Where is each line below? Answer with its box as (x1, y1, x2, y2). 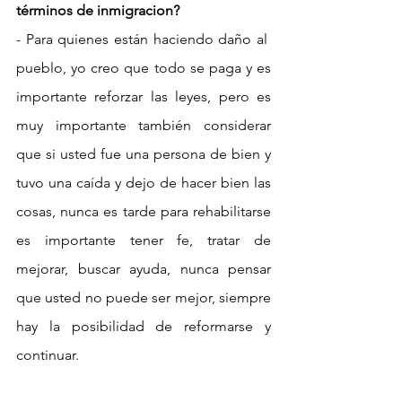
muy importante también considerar (16, 116, 271, 134)
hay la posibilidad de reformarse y (16, 317, 271, 335)
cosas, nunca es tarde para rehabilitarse (16, 202, 271, 220)
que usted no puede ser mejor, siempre (16, 288, 271, 306)
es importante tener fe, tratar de (16, 231, 271, 249)
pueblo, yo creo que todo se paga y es (16, 58, 271, 76)
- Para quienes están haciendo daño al (16, 30, 271, 48)
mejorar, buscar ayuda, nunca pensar (16, 259, 271, 277)
